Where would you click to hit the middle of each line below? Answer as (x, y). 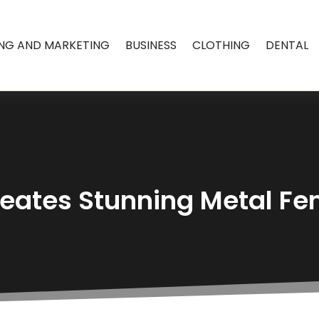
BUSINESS (151, 45)
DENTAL (287, 45)
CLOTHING (221, 45)
